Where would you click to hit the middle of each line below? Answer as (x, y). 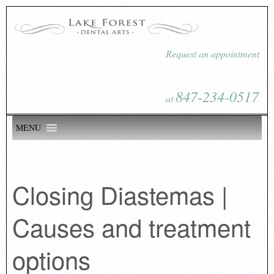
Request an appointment (213, 54)
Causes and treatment (131, 226)
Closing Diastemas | (120, 194)
